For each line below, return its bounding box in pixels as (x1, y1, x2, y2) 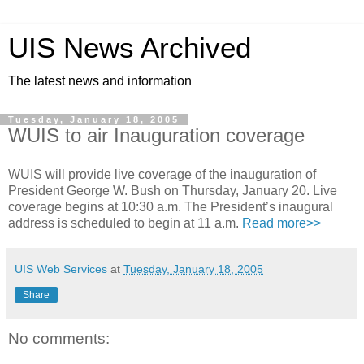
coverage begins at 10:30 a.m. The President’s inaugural (8, 199, 333, 214)
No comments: (8, 329, 110, 347)
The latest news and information (8, 74, 192, 88)
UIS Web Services (15, 262, 107, 275)
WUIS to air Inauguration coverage (8, 124, 305, 146)
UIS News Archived (8, 32, 251, 63)
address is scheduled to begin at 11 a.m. (8, 215, 242, 230)
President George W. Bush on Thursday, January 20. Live (8, 183, 337, 197)
